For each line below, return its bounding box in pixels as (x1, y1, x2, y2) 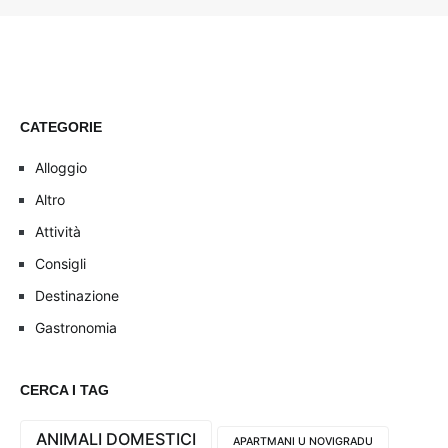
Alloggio (35, 158, 87, 176)
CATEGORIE (20, 118, 102, 135)
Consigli (35, 254, 86, 272)
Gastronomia (35, 318, 117, 336)
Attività (35, 222, 81, 240)
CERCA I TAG (20, 381, 109, 398)
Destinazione (35, 286, 119, 304)
